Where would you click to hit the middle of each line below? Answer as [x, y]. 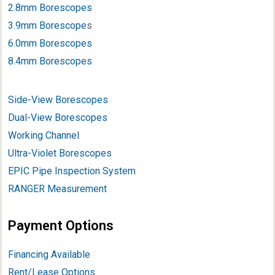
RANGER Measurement [57, 189]
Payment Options [61, 226]
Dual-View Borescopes [58, 118]
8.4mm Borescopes [50, 61]
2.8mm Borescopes [50, 7]
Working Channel [44, 136]
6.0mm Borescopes [50, 43]
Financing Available [49, 255]
